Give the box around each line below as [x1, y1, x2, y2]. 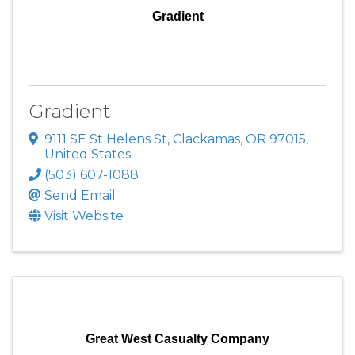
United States [44, 147, 131, 162]
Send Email [44, 188, 116, 204]
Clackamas [173, 132, 240, 147]
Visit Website [44, 208, 124, 224]
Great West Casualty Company [86, 332, 269, 346]
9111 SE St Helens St [44, 132, 167, 147]
